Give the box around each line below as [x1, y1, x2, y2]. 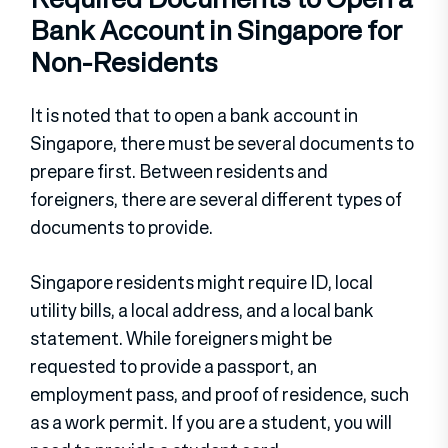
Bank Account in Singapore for [30, 10, 402, 51]
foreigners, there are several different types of [30, 185, 402, 212]
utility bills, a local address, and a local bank [30, 296, 374, 323]
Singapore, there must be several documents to [30, 129, 414, 156]
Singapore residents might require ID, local [30, 268, 373, 295]
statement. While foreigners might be [30, 324, 332, 351]
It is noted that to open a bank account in [30, 101, 358, 128]
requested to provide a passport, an [30, 352, 317, 379]
